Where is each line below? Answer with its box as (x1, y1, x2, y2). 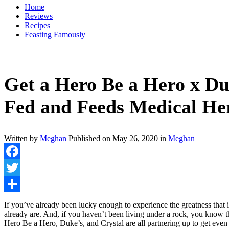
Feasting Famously (25, 30, 85, 39)
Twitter (4, 179, 27, 189)
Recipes (25, 21, 50, 30)
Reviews (25, 12, 53, 20)
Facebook (4, 163, 36, 172)
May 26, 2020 (112, 134, 158, 143)
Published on (68, 134, 112, 143)
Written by (4, 134, 40, 143)
